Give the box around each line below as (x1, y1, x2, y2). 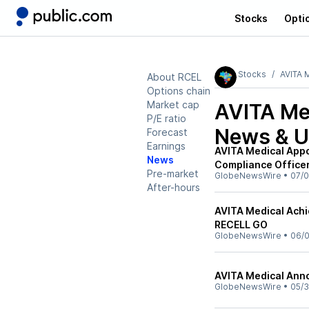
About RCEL (147, 71, 201, 83)
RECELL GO (215, 219, 268, 230)
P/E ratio (147, 112, 186, 124)
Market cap (147, 99, 199, 110)
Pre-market (147, 168, 199, 179)
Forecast (147, 126, 188, 138)
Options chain (147, 85, 210, 97)
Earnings (147, 140, 186, 152)
